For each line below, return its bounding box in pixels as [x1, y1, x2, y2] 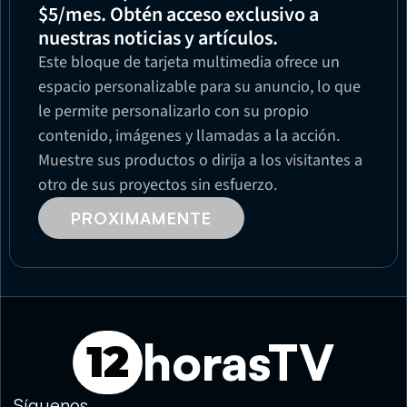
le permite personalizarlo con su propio [38, 99, 309, 123]
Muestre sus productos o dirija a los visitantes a [38, 148, 362, 172]
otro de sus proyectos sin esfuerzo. [38, 173, 277, 196]
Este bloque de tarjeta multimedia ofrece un [38, 50, 340, 74]
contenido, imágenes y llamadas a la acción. [38, 124, 340, 147]
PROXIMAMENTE [71, 207, 213, 228]
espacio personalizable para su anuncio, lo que [38, 74, 361, 98]
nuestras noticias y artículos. [38, 23, 278, 53]
